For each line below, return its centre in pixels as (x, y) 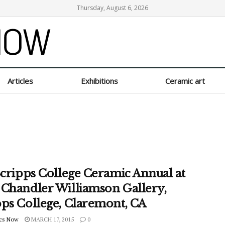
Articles (20, 81)
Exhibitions (99, 81)
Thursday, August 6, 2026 (113, 8)
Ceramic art (185, 81)
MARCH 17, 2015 (52, 219)
